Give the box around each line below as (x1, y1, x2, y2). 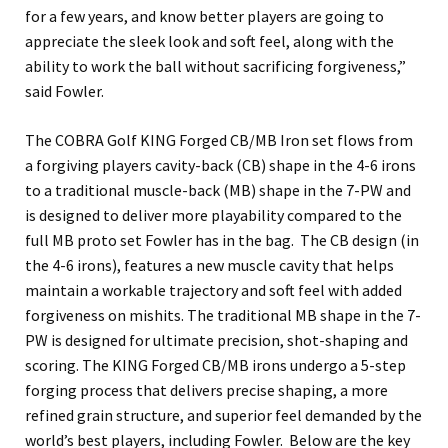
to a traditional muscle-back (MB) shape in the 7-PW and (25, 180, 411, 201)
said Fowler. (25, 81, 104, 102)
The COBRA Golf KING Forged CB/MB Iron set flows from (25, 130, 413, 151)
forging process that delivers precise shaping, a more (25, 380, 388, 401)
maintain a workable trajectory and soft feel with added (25, 280, 402, 301)
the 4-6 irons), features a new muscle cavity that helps (25, 255, 394, 276)
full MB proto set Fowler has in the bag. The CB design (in (25, 230, 419, 251)
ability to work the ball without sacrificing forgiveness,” (25, 56, 406, 77)
